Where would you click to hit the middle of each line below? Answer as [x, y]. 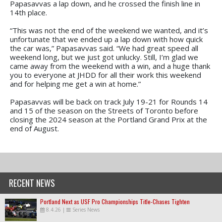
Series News [86, 209]
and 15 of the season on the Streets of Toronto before [104, 110]
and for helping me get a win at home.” [76, 83]
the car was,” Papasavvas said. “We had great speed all [104, 48]
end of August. [34, 128]
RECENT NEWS [32, 183]
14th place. [29, 12]
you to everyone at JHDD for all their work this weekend [106, 75]
